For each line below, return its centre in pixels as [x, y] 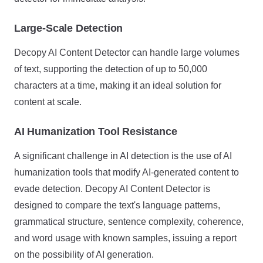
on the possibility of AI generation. [84, 254]
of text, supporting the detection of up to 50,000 [111, 69]
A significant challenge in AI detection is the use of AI [123, 156]
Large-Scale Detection [69, 28]
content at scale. [48, 102]
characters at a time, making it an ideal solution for [118, 85]
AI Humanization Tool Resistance [96, 131]
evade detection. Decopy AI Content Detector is [112, 189]
